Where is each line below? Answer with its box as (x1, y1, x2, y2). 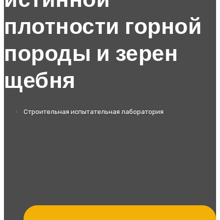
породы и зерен (4, 40, 178, 69)
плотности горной (4, 13, 202, 42)
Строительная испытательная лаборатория (24, 108, 164, 116)
